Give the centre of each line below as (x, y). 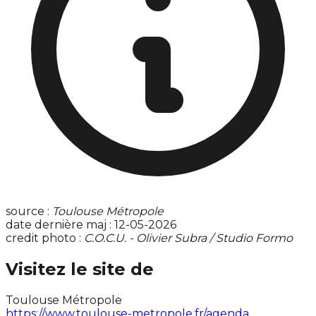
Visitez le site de (80, 269)
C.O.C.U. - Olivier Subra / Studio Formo (188, 238)
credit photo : (45, 238)
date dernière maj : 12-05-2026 (91, 225)
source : (29, 212)
